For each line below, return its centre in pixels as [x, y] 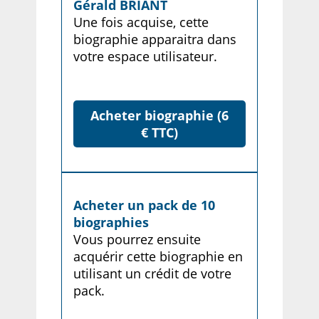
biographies [111, 223]
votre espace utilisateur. [145, 56]
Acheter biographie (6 [159, 116]
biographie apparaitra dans [155, 39]
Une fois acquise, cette [141, 22]
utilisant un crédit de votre [152, 274]
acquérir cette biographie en [158, 257]
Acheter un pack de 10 [144, 205]
